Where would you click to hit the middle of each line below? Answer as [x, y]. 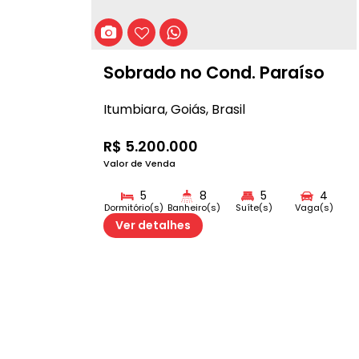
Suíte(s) [254, 208]
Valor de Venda [139, 163]
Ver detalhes [153, 225]
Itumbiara [134, 109]
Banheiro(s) [194, 208]
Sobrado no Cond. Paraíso [214, 73]
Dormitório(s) [133, 208]
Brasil [228, 109]
